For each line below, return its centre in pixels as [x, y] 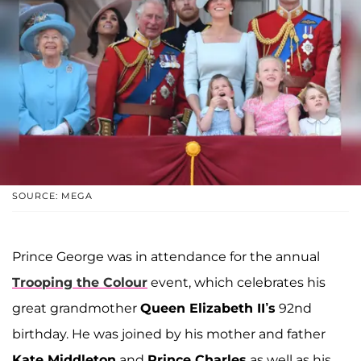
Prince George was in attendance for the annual [166, 256]
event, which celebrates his [237, 282]
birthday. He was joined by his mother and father [169, 334]
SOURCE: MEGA [52, 195]
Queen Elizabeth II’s [208, 308]
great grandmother [76, 308]
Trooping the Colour [80, 282]
